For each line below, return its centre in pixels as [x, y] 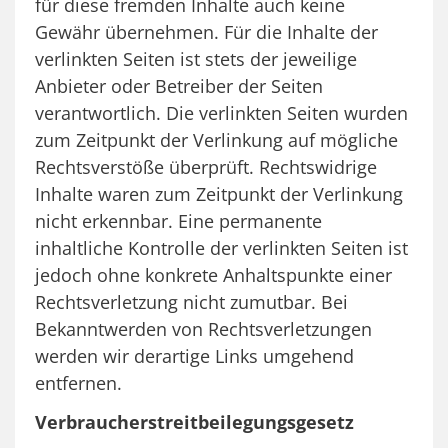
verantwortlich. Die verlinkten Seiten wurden [221, 112]
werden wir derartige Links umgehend [194, 355]
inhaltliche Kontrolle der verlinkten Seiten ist [221, 247]
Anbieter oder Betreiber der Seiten [179, 85]
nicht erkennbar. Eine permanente [178, 220]
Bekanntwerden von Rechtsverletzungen [203, 328]
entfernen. [78, 382]
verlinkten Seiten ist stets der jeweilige [196, 58]
